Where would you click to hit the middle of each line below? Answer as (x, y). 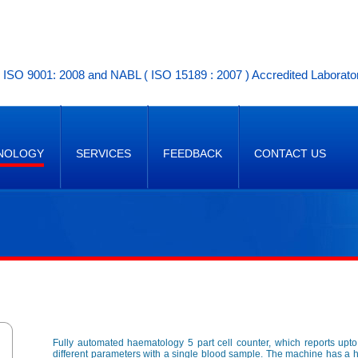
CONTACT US (290, 153)
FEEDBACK (193, 153)
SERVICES (103, 153)
